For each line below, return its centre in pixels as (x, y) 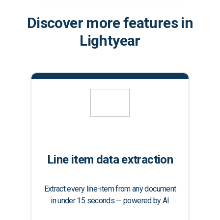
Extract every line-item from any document (110, 189)
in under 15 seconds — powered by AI (110, 201)
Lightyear (110, 40)
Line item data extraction (110, 160)
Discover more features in (110, 23)
